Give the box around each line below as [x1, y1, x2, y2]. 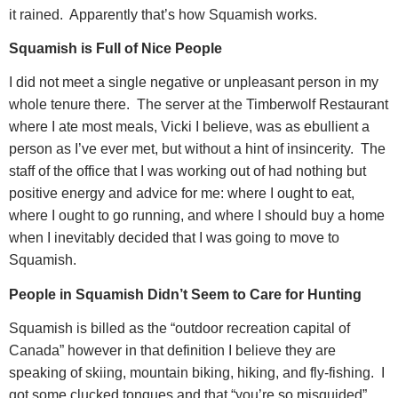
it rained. [9, 6, 63, 22]
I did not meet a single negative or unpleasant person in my [9, 75, 378, 91]
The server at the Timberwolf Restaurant [137, 97, 388, 113]
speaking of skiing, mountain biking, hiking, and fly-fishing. [9, 364, 374, 380]
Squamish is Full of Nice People [9, 40, 222, 56]
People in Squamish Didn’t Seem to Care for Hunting [9, 286, 362, 302]
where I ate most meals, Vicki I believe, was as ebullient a [9, 119, 370, 135]
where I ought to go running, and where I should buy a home [9, 208, 385, 224]
